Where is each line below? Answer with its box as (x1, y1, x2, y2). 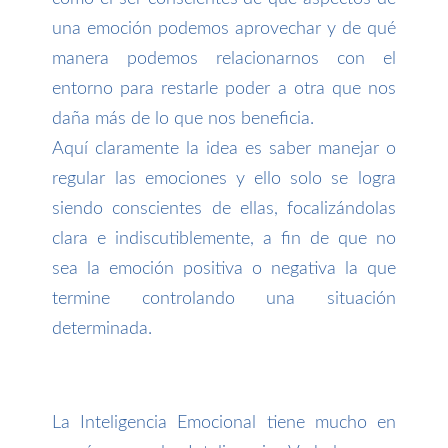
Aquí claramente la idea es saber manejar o (52, 140, 396, 159)
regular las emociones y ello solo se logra (52, 170, 396, 189)
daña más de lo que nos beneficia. (52, 110, 320, 129)
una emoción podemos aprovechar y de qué (52, 20, 396, 39)
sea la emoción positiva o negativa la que (52, 260, 396, 279)
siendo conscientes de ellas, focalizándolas (52, 200, 396, 219)
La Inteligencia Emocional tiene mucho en (52, 414, 396, 433)
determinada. (52, 320, 153, 339)
